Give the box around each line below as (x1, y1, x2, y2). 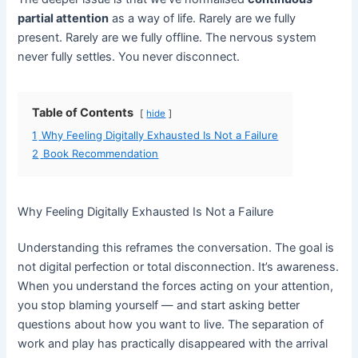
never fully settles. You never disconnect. (18, 49, 241, 64)
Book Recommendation (43, 146, 159, 160)
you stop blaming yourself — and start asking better (18, 298, 300, 313)
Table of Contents (32, 105, 134, 120)
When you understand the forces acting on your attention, (18, 279, 334, 294)
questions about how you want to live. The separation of (18, 317, 324, 332)
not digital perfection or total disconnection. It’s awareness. (18, 260, 340, 275)
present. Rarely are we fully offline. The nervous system (18, 30, 317, 45)
